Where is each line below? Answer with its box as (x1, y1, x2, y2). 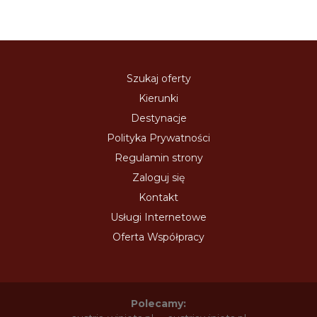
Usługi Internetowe (110, 210, 207, 224)
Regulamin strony (114, 151, 203, 164)
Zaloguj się (132, 171, 185, 184)
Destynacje (130, 111, 187, 125)
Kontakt (139, 190, 178, 204)
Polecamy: (131, 296, 186, 310)
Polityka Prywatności (107, 131, 210, 144)
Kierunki (139, 91, 178, 105)
